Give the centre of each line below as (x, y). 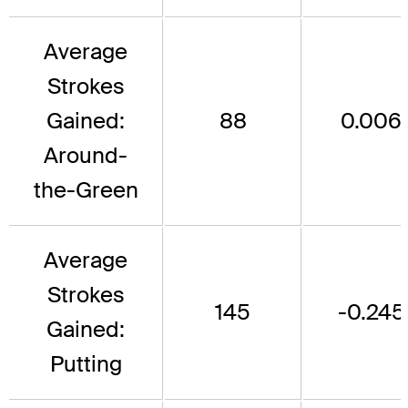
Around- (86, 155)
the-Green (86, 189)
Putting (86, 363)
